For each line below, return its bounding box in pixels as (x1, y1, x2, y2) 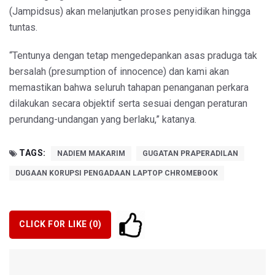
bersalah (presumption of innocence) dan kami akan (9, 65, 229, 77)
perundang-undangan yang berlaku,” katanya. (9, 113, 196, 125)
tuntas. (9, 21, 37, 33)
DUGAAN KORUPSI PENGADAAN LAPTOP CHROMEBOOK (15, 168, 218, 177)
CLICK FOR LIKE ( (19, 219, 93, 230)
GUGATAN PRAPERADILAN (142, 149, 238, 158)
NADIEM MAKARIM (56, 149, 125, 158)
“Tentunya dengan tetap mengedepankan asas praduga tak (9, 49, 257, 61)
